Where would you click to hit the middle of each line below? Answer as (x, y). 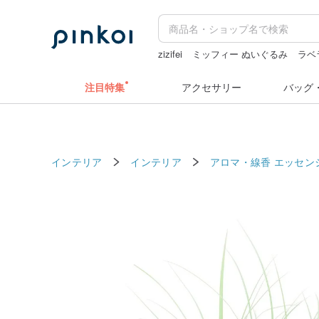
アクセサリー (211, 87)
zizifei (171, 54)
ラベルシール (186, 68)
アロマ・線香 (240, 161)
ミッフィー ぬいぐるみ (240, 54)
